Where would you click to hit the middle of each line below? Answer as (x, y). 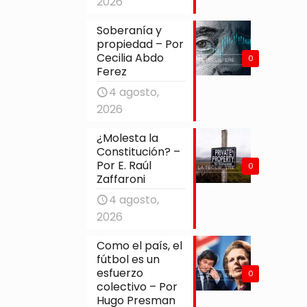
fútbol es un (128, 259)
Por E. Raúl (124, 165)
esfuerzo (120, 273)
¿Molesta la (128, 138)
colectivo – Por (137, 286)
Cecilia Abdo (131, 58)
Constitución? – (139, 151)
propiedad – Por (140, 44)
